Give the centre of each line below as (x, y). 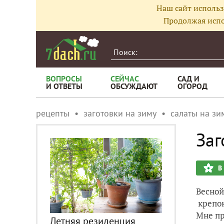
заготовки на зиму (120, 113)
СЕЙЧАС (125, 78)
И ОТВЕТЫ (64, 86)
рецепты (53, 113)
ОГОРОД (192, 86)
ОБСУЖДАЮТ (134, 86)
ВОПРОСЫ (64, 78)
